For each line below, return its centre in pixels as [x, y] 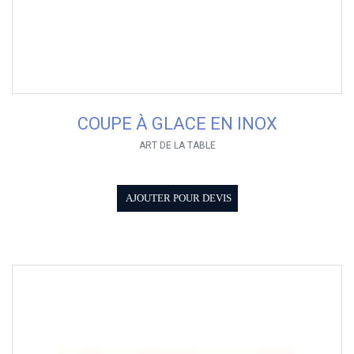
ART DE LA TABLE [177, 146]
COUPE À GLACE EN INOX [177, 124]
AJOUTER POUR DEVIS [178, 199]
